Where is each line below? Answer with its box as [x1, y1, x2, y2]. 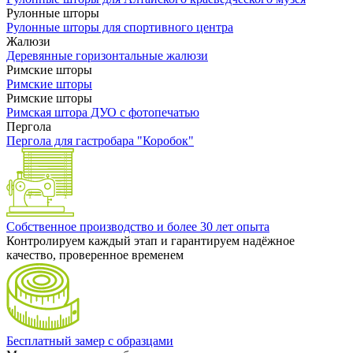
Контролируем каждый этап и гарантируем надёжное [6, 234, 295, 248]
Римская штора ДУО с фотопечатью [6, 106, 199, 120]
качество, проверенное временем [6, 248, 184, 262]
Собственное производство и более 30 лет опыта [6, 220, 269, 234]
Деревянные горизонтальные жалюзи [6, 49, 208, 63]
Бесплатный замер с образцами [6, 334, 173, 348]
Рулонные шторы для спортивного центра [6, 20, 233, 35]
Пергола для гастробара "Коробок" [6, 134, 194, 148]
